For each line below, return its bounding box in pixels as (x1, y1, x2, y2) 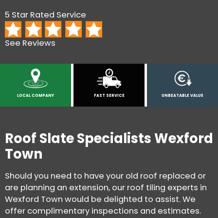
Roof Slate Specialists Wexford (5, 129, 213, 148)
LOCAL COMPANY (17, 93, 54, 99)
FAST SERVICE (93, 93, 125, 99)
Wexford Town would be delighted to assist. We (5, 193, 196, 205)
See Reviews (5, 37, 55, 49)
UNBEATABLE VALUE (162, 93, 203, 99)
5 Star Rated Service (5, 9, 86, 20)
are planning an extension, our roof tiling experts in (5, 182, 207, 193)
